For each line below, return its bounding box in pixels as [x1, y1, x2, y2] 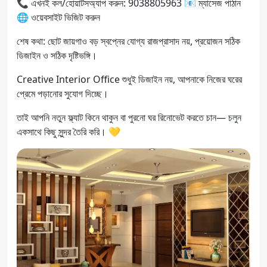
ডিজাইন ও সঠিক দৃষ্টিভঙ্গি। [17, 48, 97, 62]
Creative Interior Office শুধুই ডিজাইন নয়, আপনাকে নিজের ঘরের [17, 72, 242, 86]
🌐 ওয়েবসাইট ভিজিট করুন [17, 10, 100, 24]
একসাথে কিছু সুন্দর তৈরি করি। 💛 [17, 125, 120, 138]
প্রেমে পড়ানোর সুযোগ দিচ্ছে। [17, 86, 108, 100]
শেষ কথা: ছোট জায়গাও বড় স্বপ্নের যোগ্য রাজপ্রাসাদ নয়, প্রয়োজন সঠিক [17, 34, 240, 48]
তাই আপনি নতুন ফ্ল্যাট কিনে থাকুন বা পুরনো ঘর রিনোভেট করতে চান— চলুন [17, 110, 241, 124]
